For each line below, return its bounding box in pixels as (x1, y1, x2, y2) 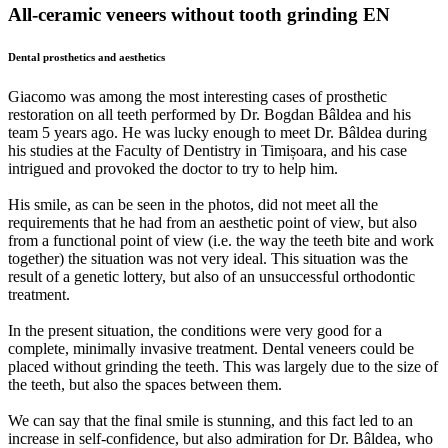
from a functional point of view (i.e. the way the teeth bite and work (8, 232, 434, 250)
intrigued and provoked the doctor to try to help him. (8, 160, 338, 178)
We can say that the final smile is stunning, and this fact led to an (8, 412, 413, 430)
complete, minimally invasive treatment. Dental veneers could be (8, 340, 414, 358)
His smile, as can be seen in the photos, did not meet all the (8, 196, 378, 214)
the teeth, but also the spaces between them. (8, 376, 282, 394)
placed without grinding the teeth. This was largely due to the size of (8, 358, 438, 376)
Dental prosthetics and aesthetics (8, 51, 165, 64)
